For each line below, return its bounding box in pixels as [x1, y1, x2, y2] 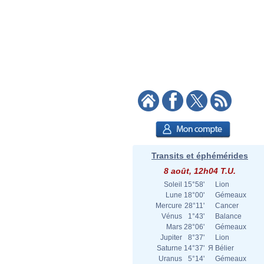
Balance [215, 212, 242, 220]
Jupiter [160, 233, 182, 242]
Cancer [215, 202, 239, 210]
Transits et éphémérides [151, 151, 248, 160]
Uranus [159, 255, 182, 263]
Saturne [157, 244, 182, 252]
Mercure [156, 202, 182, 210]
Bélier [215, 244, 234, 252]
